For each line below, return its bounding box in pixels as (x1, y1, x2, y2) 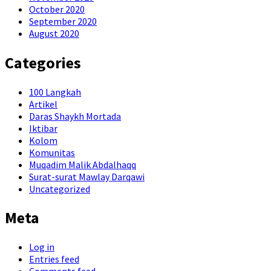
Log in (29, 240, 54, 253)
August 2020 (29, 27, 79, 40)
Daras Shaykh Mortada (29, 109, 121, 122)
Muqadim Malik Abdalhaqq (29, 158, 136, 171)
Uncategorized (29, 182, 90, 195)
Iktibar (29, 122, 57, 134)
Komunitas (29, 146, 75, 158)
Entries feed (29, 252, 79, 265)
